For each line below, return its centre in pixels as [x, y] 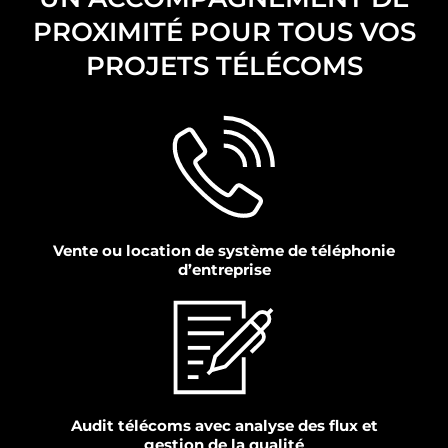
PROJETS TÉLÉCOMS [224, 65]
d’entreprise [224, 270]
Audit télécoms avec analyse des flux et [224, 426]
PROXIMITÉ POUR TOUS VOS [224, 31]
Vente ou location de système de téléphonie [224, 251]
